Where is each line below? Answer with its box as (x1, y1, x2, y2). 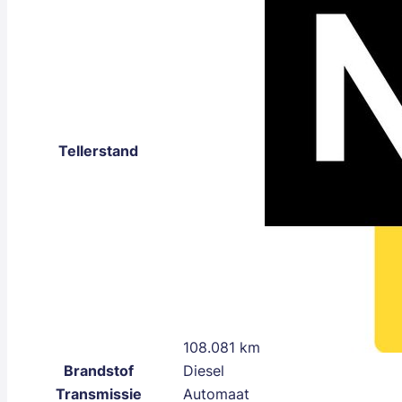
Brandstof (63, 361, 134, 381)
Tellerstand (58, 141, 138, 162)
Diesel (183, 361, 224, 381)
